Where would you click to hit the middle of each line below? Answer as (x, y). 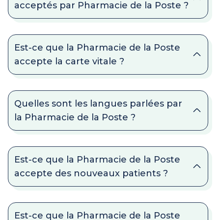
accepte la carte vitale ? (69, 61)
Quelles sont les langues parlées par (98, 104)
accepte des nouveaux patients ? (91, 173)
